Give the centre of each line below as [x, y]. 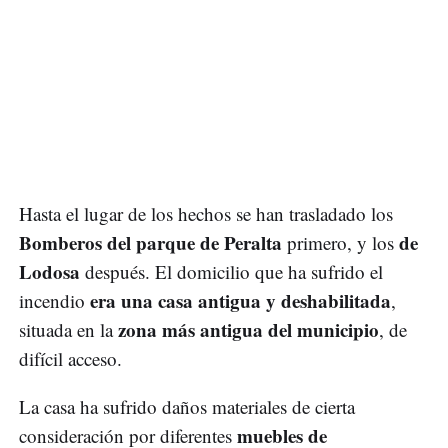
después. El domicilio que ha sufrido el [234, 271]
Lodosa [52, 271]
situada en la [66, 329]
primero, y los [340, 242]
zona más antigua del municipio [246, 329]
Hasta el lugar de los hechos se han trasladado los [206, 213]
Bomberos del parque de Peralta [150, 242]
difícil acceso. [70, 358]
